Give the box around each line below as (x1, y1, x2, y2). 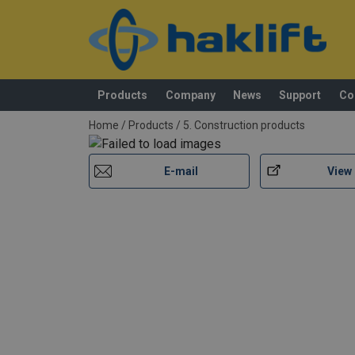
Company (165, 88, 216, 101)
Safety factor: (136, 26, 220, 42)
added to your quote (89, 103, 200, 119)
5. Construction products (183, 119, 305, 132)
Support (279, 88, 322, 101)
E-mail (163, 164, 198, 177)
